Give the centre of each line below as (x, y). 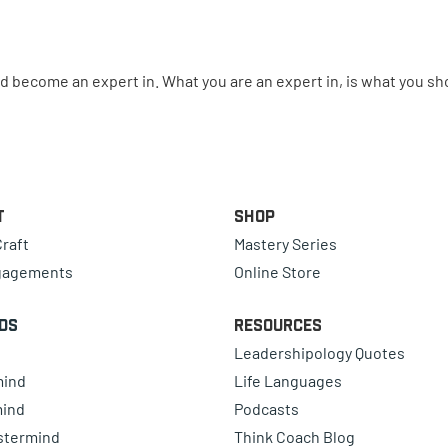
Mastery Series (285, 244)
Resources (278, 325)
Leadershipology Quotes (319, 353)
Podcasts (266, 409)
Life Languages (288, 381)
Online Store (277, 272)
